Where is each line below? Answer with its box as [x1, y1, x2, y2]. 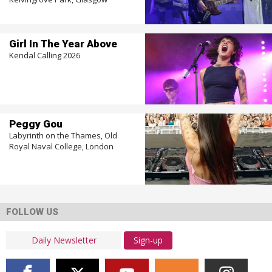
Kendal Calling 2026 [8, 49, 80, 61]
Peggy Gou [8, 117, 63, 130]
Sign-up [134, 234, 163, 246]
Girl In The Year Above [8, 37, 117, 50]
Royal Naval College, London [8, 140, 114, 152]
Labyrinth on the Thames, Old [8, 129, 117, 141]
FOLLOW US [6, 206, 58, 217]
